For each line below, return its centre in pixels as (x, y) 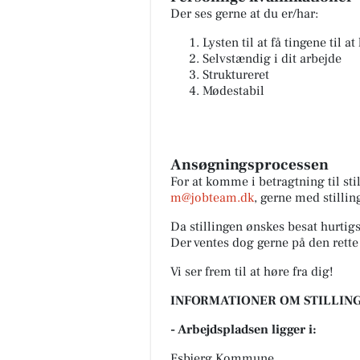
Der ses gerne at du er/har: (244, 13)
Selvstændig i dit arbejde (272, 58)
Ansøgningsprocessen (250, 164)
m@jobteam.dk (212, 197)
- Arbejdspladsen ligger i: (243, 329)
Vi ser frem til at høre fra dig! (252, 271)
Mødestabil (233, 90)
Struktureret (236, 74)
